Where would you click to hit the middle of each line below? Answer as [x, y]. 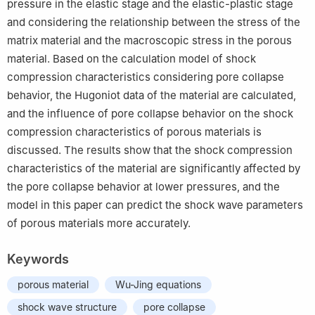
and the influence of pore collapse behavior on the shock [150, 114]
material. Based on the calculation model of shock [131, 59]
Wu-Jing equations [158, 285]
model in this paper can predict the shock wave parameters [155, 205]
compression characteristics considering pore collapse [146, 77]
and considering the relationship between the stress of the [154, 22]
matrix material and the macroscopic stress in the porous [149, 41]
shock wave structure [67, 307]
